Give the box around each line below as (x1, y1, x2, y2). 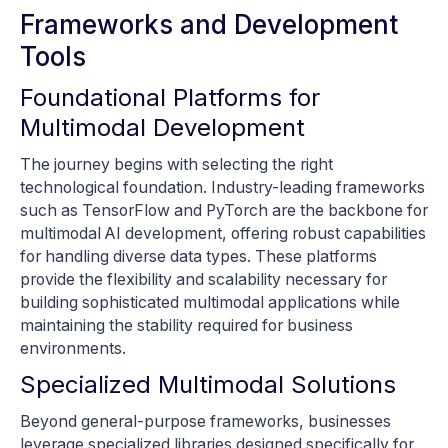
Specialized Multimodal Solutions (20, 370, 396, 400)
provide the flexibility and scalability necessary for (20, 270, 387, 290)
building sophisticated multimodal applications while (20, 293, 400, 313)
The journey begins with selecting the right (20, 155, 333, 175)
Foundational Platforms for (20, 83, 320, 113)
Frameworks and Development (20, 9, 398, 41)
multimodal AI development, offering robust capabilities (20, 224, 426, 244)
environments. (20, 339, 126, 359)
